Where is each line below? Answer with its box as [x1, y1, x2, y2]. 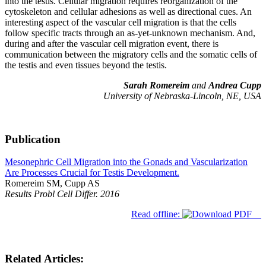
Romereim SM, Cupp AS [5, 178, 100, 189]
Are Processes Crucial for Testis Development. [5, 167, 179, 178]
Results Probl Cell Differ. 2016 [5, 189, 119, 199]
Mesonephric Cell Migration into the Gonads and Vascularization [5, 157, 248, 167]
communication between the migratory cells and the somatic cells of [5, 49, 257, 59]
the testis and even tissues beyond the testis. [5, 59, 167, 70]
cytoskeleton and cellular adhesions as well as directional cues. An [5, 6, 252, 17]
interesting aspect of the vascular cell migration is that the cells [5, 17, 236, 27]
